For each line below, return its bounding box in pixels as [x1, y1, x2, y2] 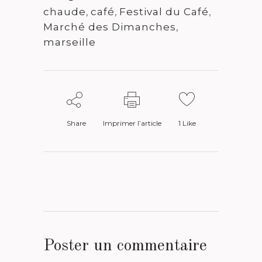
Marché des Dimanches [43, 21, 176, 33]
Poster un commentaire [43, 238, 207, 255]
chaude [43, 6, 86, 18]
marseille [43, 36, 96, 49]
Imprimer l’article [102, 119, 161, 128]
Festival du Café [119, 6, 209, 18]
